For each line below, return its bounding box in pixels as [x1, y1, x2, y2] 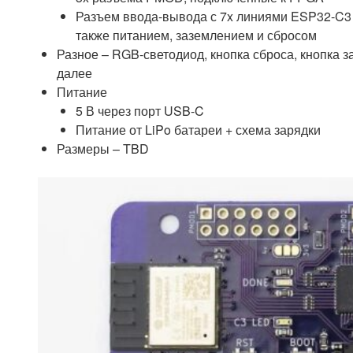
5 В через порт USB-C [76, 102, 204, 121]
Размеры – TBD [57, 139, 149, 158]
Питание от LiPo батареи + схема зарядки [76, 121, 321, 139]
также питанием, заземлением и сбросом [76, 26, 317, 45]
